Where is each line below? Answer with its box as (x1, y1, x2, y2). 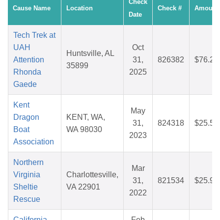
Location (66, 4, 93, 12)
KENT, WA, (66, 113, 105, 122)
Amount (194, 4, 219, 12)
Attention (13, 55, 44, 64)
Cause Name (13, 4, 51, 12)
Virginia (13, 170, 40, 179)
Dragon (13, 113, 39, 122)
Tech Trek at (13, 31, 55, 40)
